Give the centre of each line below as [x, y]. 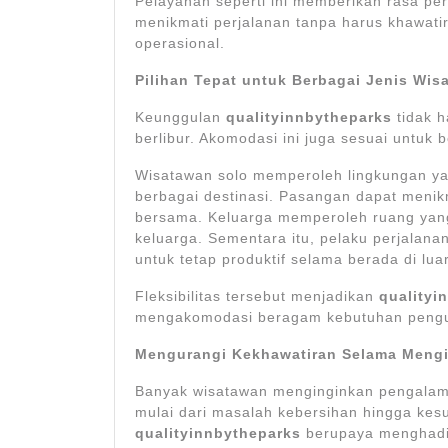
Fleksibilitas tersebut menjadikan [257, 296]
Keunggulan [180, 117]
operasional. [180, 43]
